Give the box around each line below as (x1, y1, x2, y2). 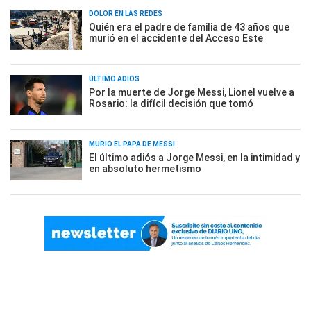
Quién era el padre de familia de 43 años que (89, 22, 289, 33)
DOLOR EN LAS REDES (89, 10, 162, 17)
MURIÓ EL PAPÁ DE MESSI (89, 140, 175, 148)
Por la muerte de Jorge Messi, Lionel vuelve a (89, 87, 294, 98)
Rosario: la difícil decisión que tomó (89, 98, 253, 109)
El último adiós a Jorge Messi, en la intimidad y (89, 152, 300, 163)
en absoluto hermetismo (89, 163, 201, 174)
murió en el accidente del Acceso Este (89, 33, 263, 44)
